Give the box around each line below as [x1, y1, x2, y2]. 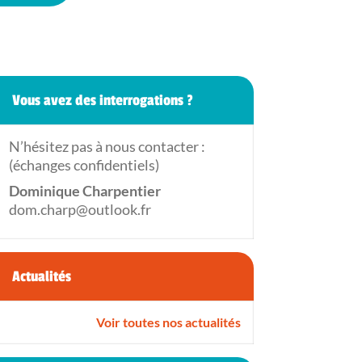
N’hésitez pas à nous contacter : [8, 137, 205, 155]
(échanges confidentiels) [8, 155, 159, 174]
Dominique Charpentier [8, 181, 161, 200]
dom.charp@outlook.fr [8, 200, 151, 218]
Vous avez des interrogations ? [11, 90, 193, 109]
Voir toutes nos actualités [95, 314, 241, 330]
